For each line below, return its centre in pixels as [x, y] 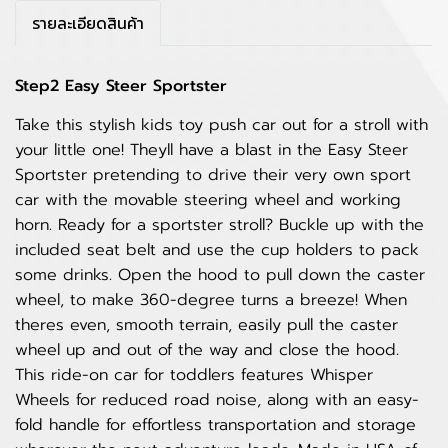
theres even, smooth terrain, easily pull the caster [206, 325]
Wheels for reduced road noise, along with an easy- [217, 400]
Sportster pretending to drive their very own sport [213, 175]
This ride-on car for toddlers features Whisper [194, 375]
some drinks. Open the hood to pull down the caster [220, 275]
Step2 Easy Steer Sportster [121, 86]
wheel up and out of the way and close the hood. [207, 350]
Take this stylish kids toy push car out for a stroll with [221, 125]
